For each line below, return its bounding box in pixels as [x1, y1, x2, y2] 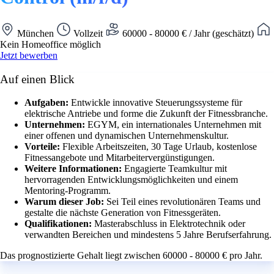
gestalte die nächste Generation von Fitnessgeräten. [24, 207, 221, 218]
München [15, 28, 56, 39]
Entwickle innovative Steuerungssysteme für [71, 97, 242, 108]
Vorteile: [24, 141, 62, 152]
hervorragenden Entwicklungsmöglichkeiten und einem [24, 174, 238, 185]
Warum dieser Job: [24, 196, 106, 207]
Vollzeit [71, 28, 105, 39]
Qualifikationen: [24, 218, 94, 229]
